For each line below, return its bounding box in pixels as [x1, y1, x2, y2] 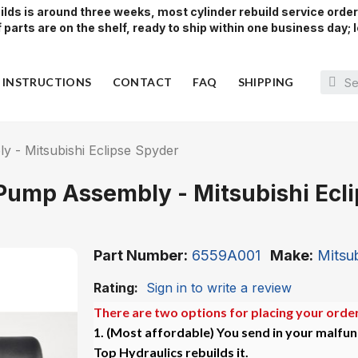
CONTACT [112, 75, 173, 89]
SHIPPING [237, 75, 294, 89]
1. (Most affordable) [93, 324, 217, 340]
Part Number [93, 247, 184, 265]
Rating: [93, 280, 138, 296]
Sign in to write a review [146, 280, 292, 296]
